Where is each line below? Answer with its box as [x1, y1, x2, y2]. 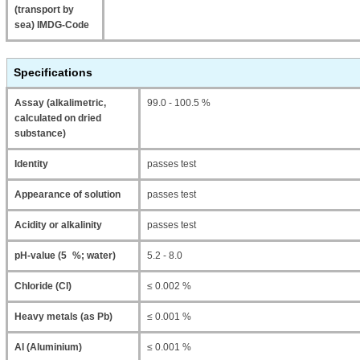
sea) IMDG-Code [14, 19, 89, 31]
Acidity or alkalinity [14, 219, 102, 231]
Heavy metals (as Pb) [14, 311, 112, 322]
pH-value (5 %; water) [14, 250, 116, 261]
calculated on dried [14, 112, 101, 124]
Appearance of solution [14, 189, 121, 200]
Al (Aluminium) [14, 342, 82, 353]
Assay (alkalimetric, [14, 97, 106, 108]
